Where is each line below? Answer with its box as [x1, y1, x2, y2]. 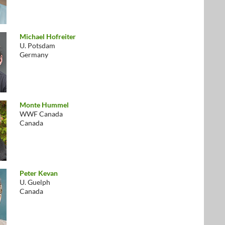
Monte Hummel [20, 100, 69, 109]
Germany [20, 50, 48, 59]
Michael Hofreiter [20, 32, 76, 41]
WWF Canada [20, 109, 63, 118]
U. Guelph [20, 178, 50, 186]
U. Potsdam [20, 41, 55, 50]
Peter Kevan [20, 169, 58, 177]
